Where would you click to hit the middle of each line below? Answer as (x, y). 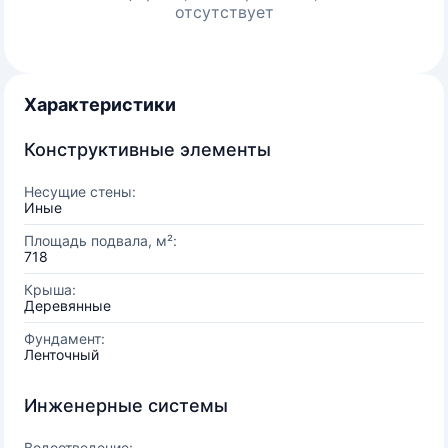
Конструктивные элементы (147, 149)
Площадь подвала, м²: (100, 240)
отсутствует (224, 12)
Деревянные (67, 305)
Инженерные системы (126, 405)
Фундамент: (64, 338)
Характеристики (100, 104)
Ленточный (61, 354)
